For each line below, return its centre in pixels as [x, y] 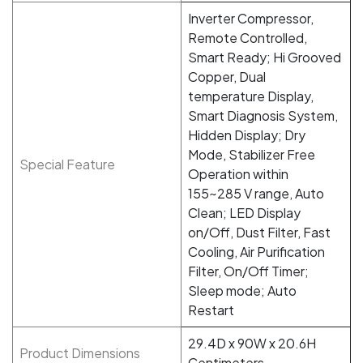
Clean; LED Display [244, 213]
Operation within [238, 174]
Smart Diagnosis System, [263, 115]
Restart [211, 310]
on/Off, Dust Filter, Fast [259, 232]
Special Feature [67, 164]
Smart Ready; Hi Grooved [265, 57]
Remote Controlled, [248, 38]
